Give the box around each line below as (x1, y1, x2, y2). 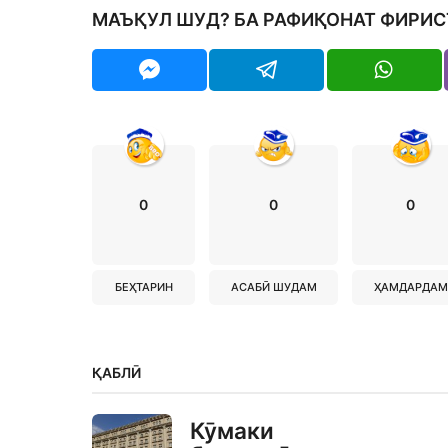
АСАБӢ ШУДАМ (230, 279, 317, 294)
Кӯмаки (190, 416, 274, 444)
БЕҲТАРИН (114, 279, 173, 294)
